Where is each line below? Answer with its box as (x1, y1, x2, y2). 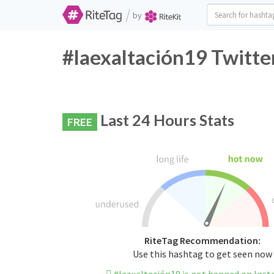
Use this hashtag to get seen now (132, 248, 272, 261)
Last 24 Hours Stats (97, 111, 234, 129)
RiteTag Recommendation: (144, 234, 261, 247)
